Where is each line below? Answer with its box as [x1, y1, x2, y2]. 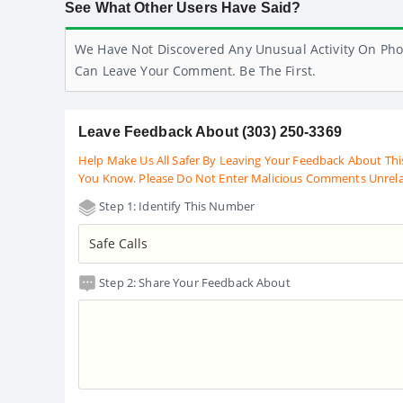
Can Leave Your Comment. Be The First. [75, 62, 317, 80]
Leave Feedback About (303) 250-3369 [78, 124, 342, 140]
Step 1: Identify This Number [96, 198, 255, 215]
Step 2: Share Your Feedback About [96, 273, 291, 291]
